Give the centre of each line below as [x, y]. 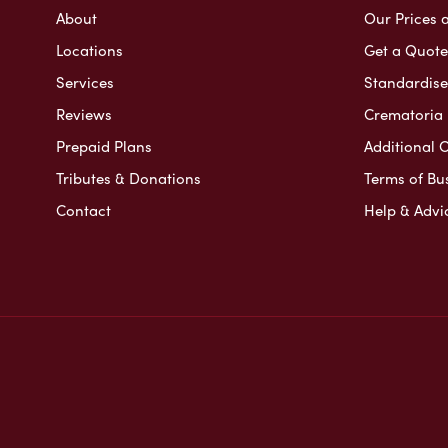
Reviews [84, 113]
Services [85, 81]
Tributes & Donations [128, 177]
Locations [89, 49]
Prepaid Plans [104, 145]
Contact [83, 209]
